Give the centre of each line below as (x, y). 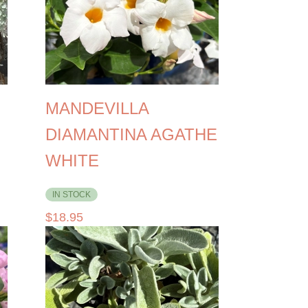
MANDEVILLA (97, 108)
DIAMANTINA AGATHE (132, 134)
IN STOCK (72, 194)
